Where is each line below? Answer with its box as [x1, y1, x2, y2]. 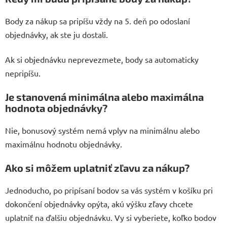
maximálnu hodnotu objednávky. [5, 139, 122, 149]
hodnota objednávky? [5, 102, 107, 115]
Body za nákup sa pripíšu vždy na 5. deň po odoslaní [5, 16, 190, 26]
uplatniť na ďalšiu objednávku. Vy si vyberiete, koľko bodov [5, 212, 216, 223]
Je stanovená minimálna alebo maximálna [5, 91, 204, 103]
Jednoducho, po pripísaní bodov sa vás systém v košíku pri [5, 185, 213, 196]
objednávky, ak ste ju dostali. [5, 29, 108, 40]
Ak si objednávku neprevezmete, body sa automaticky [5, 54, 199, 65]
